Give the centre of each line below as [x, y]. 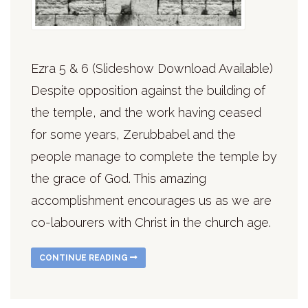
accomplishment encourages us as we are [151, 200]
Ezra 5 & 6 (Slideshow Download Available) [152, 68]
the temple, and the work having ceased [146, 112]
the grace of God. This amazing [119, 178]
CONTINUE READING [85, 257]
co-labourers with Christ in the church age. [151, 222]
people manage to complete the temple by [154, 156]
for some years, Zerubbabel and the [133, 134]
